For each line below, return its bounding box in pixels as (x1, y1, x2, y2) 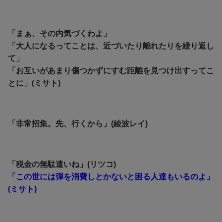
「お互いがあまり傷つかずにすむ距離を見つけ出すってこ (8, 66, 214, 75)
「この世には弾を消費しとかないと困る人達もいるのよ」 (8, 172, 214, 181)
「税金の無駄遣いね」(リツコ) (8, 160, 116, 169)
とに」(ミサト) (8, 79, 60, 88)
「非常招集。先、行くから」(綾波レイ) (8, 119, 148, 128)
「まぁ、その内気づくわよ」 (8, 29, 111, 38)
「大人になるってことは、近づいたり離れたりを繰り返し (8, 42, 214, 51)
